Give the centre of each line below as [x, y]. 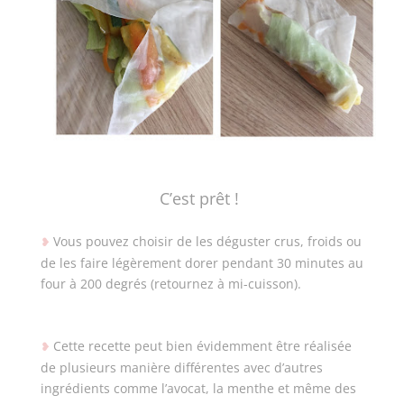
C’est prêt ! [202, 198]
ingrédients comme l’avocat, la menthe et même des [198, 388]
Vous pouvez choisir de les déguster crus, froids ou [207, 241]
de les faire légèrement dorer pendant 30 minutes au [202, 262]
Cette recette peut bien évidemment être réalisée [202, 345]
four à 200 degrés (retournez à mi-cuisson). [172, 283]
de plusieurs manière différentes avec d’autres [181, 367]
